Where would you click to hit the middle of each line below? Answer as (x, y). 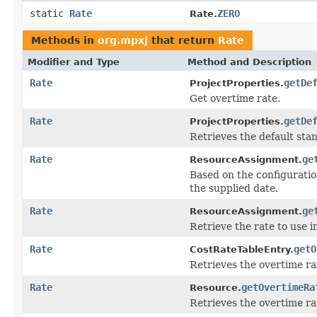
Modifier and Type (74, 62)
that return (183, 40)
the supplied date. (234, 188)
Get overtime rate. (235, 98)
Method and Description (249, 62)
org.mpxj (123, 40)
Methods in (64, 40)
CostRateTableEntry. (242, 249)
